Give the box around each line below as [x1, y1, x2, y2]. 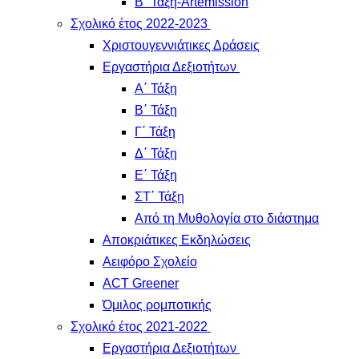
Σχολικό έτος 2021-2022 [71, 320, 208, 333]
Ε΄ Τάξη [135, 168, 177, 182]
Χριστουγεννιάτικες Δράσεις [103, 38, 260, 52]
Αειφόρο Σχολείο [103, 255, 197, 268]
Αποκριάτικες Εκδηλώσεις [103, 233, 251, 247]
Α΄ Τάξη [135, 82, 177, 95]
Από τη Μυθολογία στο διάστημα [135, 212, 319, 225]
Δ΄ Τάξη [135, 147, 177, 160]
